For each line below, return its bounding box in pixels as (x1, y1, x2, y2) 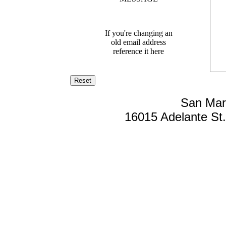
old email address (111, 38, 166, 46)
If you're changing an (104, 29, 173, 37)
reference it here (113, 47, 164, 55)
